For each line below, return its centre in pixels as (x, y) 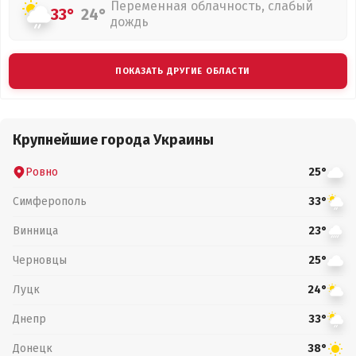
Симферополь (50, 201)
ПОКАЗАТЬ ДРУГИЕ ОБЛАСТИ (183, 71)
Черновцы (40, 260)
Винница (35, 230)
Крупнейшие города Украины (113, 140)
